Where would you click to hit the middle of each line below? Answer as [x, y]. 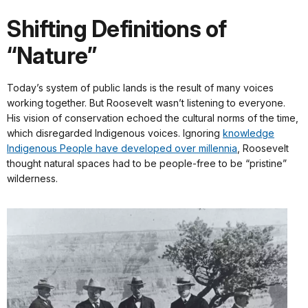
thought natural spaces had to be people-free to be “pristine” [147, 163]
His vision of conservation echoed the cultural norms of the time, [153, 118]
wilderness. [32, 178]
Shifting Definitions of [117, 29]
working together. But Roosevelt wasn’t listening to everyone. [146, 102]
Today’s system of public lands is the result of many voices [140, 87]
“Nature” [52, 55]
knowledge [249, 133]
